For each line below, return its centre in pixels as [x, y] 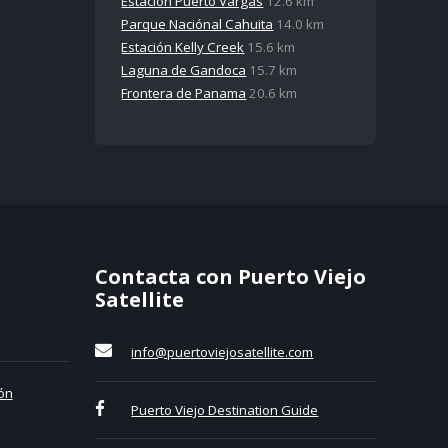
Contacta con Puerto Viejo [230, 277]
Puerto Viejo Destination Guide [225, 409]
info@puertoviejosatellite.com [222, 352]
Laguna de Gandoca [184, 70]
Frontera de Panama [184, 93]
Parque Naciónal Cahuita [197, 24]
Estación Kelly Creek [183, 47]
